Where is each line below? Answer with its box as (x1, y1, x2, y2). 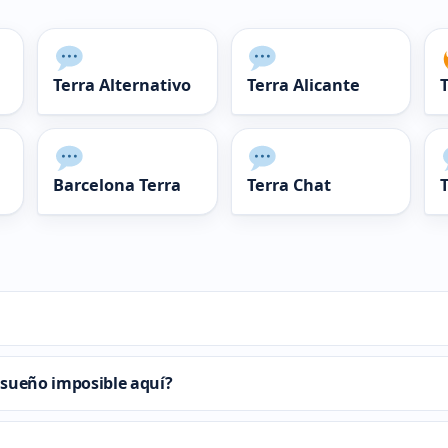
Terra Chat (246, 174, 331, 197)
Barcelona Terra (53, 174, 181, 197)
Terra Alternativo (53, 73, 191, 96)
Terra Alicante (246, 73, 360, 96)
